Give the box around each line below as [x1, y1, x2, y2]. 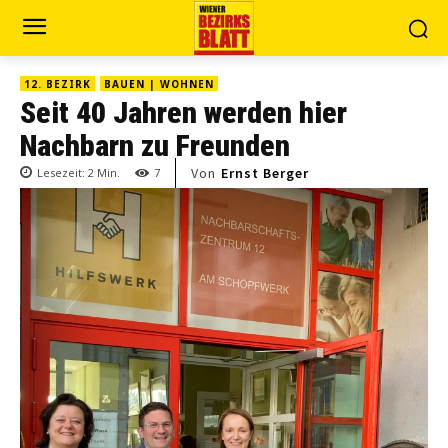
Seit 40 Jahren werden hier [20, 95, 347, 130]
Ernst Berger [221, 164, 309, 183]
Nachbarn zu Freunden [20, 128, 290, 163]
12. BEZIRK [24, 77, 91, 91]
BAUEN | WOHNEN [104, 77, 214, 91]
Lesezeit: [37, 165, 88, 181]
